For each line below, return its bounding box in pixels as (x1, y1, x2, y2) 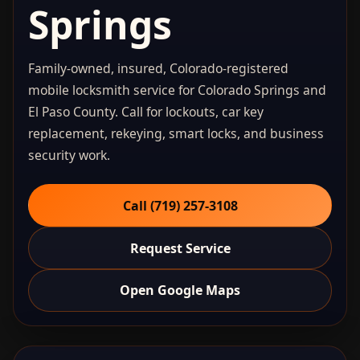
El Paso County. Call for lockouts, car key (27, 102, 264, 121)
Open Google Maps (120, 281, 240, 300)
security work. (27, 145, 110, 164)
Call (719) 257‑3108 (122, 196, 238, 215)
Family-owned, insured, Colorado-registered (27, 59, 288, 77)
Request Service (129, 239, 231, 257)
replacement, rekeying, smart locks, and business (27, 124, 324, 142)
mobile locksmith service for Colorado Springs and (27, 80, 326, 99)
